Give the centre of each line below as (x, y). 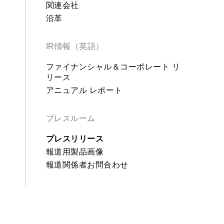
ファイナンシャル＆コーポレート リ (113, 67)
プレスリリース (75, 139)
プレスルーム (70, 118)
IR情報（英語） (75, 46)
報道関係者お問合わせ (87, 165)
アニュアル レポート (84, 90)
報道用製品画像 (75, 152)
